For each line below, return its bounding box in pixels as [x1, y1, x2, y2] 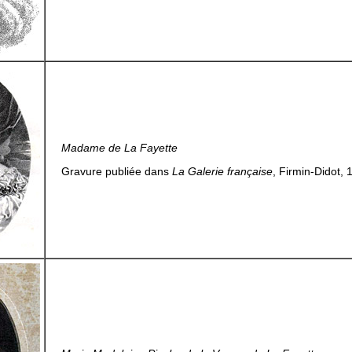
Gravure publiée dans [61, 165, 172, 178]
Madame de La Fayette [61, 141, 178, 154]
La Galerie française [172, 165, 273, 178]
